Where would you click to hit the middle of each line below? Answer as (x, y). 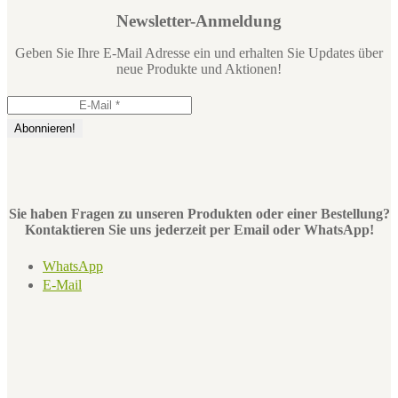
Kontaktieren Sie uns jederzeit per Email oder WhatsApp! (199, 229)
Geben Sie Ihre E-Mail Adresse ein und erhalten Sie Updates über (199, 53)
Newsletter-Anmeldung (199, 21)
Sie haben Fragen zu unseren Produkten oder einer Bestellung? (199, 213)
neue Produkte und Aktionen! (199, 69)
